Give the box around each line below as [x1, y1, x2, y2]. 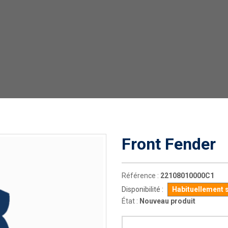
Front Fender [122, 134, 216, 154]
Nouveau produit [139, 197, 195, 205]
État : [122, 197, 138, 205]
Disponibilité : [122, 185, 163, 193]
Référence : [122, 172, 159, 180]
